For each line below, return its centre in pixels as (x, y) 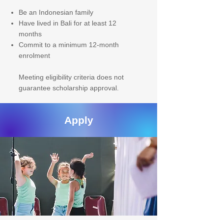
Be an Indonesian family (56, 12)
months (30, 34)
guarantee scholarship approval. (69, 88)
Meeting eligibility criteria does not (71, 77)
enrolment (34, 55)
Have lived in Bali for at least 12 (68, 23)
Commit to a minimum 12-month (69, 45)
